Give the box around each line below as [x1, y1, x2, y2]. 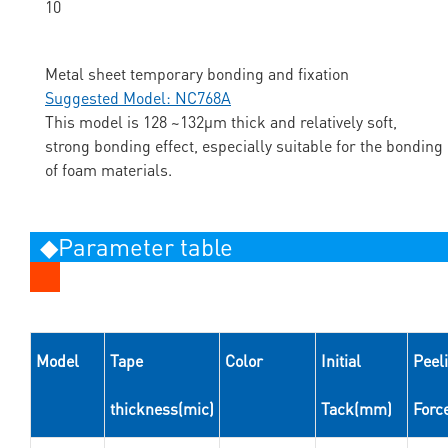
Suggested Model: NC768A [45, 87, 231, 109]
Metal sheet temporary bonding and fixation [45, 63, 349, 85]
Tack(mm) [320, 398, 392, 420]
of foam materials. [45, 159, 172, 181]
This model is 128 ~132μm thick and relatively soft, [45, 111, 397, 133]
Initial [320, 350, 361, 372]
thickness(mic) [109, 398, 214, 420]
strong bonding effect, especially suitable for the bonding [45, 135, 443, 157]
